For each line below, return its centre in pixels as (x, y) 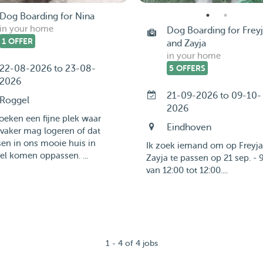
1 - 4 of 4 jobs (131, 243)
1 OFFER (17, 41)
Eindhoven (189, 127)
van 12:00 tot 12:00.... (187, 171)
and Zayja (186, 43)
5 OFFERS (187, 68)
